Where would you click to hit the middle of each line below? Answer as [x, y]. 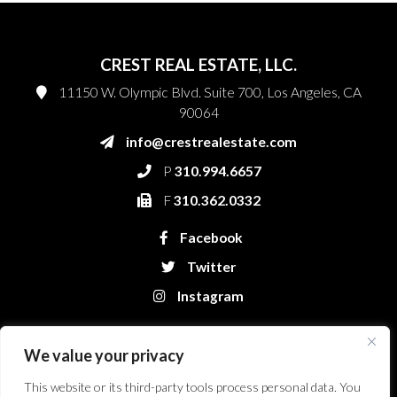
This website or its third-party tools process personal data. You [192, 387]
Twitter [210, 267]
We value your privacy [104, 355]
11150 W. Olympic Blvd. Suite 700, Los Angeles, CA [208, 93]
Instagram [209, 296]
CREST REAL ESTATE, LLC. [198, 65]
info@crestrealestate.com [211, 142]
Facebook [210, 238]
